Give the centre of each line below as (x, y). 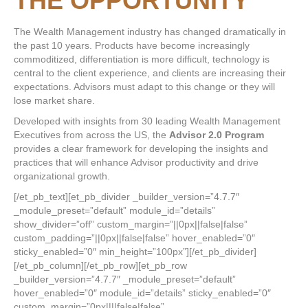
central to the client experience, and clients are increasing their (150, 73)
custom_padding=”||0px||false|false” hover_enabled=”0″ (134, 238)
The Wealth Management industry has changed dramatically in (150, 32)
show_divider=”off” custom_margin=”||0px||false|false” (131, 224)
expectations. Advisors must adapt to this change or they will (144, 87)
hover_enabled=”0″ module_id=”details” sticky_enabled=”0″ (142, 293)
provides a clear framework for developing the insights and (141, 148)
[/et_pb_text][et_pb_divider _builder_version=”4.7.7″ (126, 197)
